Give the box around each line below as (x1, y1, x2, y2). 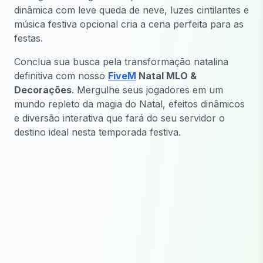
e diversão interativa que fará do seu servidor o (14, 112, 225, 124)
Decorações (14, 83, 72, 96)
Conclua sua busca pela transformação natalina (14, 55, 228, 68)
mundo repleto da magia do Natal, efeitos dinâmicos (14, 97, 245, 110)
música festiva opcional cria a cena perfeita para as (14, 18, 244, 30)
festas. (14, 32, 43, 44)
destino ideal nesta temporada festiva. (14, 126, 181, 138)
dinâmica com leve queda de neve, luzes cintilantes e (14, 4, 249, 16)
